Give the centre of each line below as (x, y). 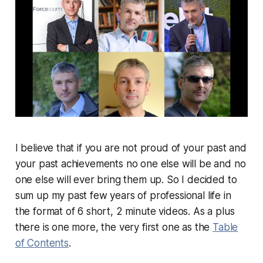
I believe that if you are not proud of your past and (131, 148)
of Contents (42, 243)
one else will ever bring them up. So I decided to (126, 180)
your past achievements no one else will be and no (130, 164)
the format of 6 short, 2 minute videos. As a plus (125, 212)
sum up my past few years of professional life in (123, 196)
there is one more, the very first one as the (114, 227)
